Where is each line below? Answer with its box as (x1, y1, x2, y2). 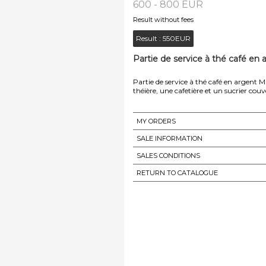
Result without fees (133, 15, 194, 24)
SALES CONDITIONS (137, 151, 200, 160)
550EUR (163, 33, 191, 43)
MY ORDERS (137, 116, 176, 125)
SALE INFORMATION (137, 134, 202, 142)
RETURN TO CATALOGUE (137, 168, 218, 177)
